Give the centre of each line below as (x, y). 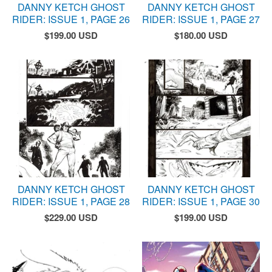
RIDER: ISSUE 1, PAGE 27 (201, 19)
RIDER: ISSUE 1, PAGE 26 (71, 19)
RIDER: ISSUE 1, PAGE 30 (201, 201)
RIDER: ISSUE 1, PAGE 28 (71, 201)
